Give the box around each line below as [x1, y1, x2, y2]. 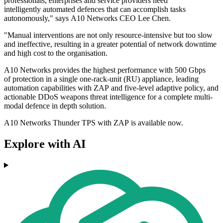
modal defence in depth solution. [4, 102, 106, 111]
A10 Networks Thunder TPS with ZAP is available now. [4, 118, 183, 127]
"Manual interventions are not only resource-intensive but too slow [4, 31, 213, 40]
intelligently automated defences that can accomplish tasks [4, 5, 186, 14]
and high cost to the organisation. [4, 49, 108, 58]
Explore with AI [4, 137, 86, 151]
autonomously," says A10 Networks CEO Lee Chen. [4, 14, 171, 23]
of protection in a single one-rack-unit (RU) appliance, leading [4, 75, 199, 84]
